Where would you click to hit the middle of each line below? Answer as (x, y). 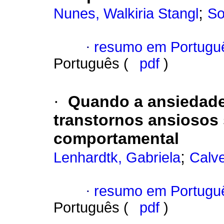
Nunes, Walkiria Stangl (126, 14)
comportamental (116, 139)
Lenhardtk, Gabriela (117, 158)
